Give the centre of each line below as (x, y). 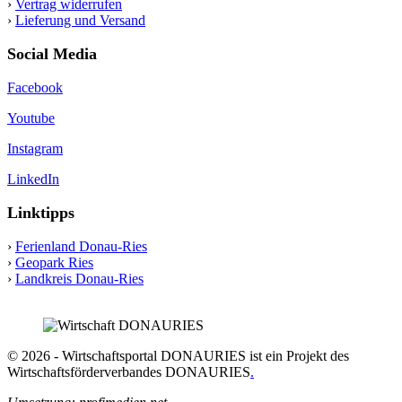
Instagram (35, 149)
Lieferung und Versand (80, 20)
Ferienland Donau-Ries (81, 246)
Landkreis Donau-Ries (79, 279)
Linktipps (41, 213)
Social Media (52, 54)
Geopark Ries (54, 262)
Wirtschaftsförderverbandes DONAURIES (129, 372)
